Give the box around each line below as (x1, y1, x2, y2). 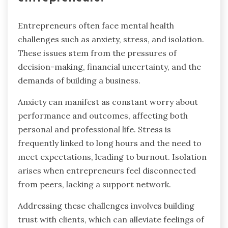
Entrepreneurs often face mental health (18, 20, 174, 31)
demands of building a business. (18, 75, 140, 85)
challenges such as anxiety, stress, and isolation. (18, 34, 204, 44)
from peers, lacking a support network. (18, 179, 171, 189)
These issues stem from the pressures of (18, 47, 177, 58)
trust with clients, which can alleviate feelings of (18, 214, 204, 224)
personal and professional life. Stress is (18, 124, 171, 134)
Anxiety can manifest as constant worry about (18, 96, 198, 107)
